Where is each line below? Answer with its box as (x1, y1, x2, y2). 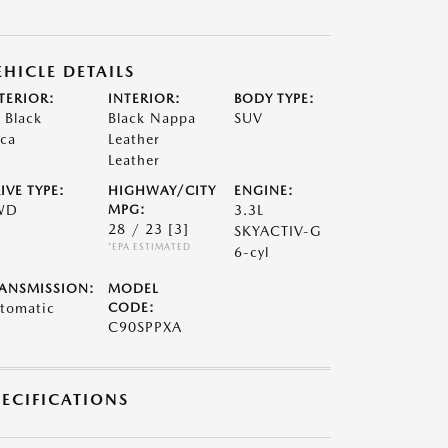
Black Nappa (107, 110, 196, 126)
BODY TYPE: (234, 91, 316, 106)
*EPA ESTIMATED (107, 241, 191, 252)
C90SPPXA (107, 319, 182, 335)
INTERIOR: (107, 91, 181, 106)
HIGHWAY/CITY (107, 183, 216, 198)
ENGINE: (234, 183, 295, 198)
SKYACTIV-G (234, 223, 323, 239)
